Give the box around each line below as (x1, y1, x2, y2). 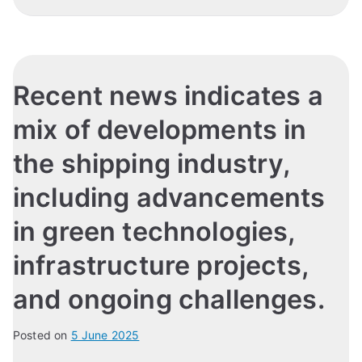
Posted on (13, 328, 71, 343)
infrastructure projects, (13, 250, 309, 282)
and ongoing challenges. (13, 284, 325, 316)
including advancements (13, 182, 326, 214)
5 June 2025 (70, 328, 140, 343)
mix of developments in (13, 114, 307, 146)
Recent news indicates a (13, 80, 323, 112)
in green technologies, (13, 216, 296, 248)
